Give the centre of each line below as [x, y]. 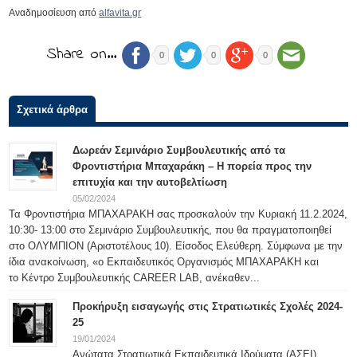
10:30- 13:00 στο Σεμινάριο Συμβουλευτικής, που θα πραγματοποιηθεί [171, 230]
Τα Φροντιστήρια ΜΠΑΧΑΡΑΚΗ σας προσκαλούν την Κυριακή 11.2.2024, [178, 214]
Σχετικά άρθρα [53, 110]
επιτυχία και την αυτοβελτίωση [150, 182]
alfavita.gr [120, 13]
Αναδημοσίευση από [54, 13]
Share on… [82, 55]
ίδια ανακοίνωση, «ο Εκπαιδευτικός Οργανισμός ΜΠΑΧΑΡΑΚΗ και [164, 262]
